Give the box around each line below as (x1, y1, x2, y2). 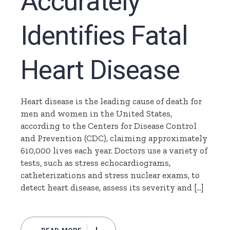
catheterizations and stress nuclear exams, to (21, 170, 200, 181)
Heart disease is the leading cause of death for (21, 96, 202, 107)
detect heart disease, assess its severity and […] (21, 182, 204, 193)
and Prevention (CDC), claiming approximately (21, 133, 208, 144)
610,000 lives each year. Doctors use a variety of (21, 145, 208, 156)
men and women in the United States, (21, 108, 172, 119)
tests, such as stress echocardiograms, (21, 158, 171, 168)
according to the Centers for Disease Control (21, 121, 197, 131)
